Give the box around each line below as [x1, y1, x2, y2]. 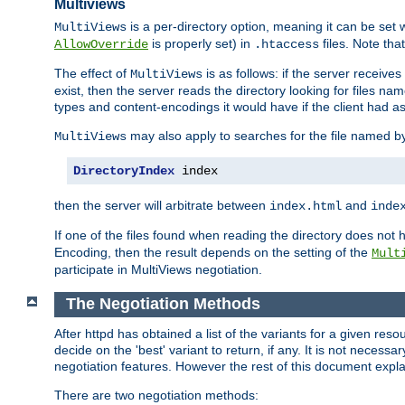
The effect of [54, 66, 130, 81]
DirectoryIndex [73, 164, 174, 179]
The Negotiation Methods [65, 295, 260, 314]
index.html [269, 199, 342, 214]
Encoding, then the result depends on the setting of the [54, 245, 372, 260]
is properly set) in [148, 36, 254, 52]
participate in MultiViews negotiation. [54, 262, 262, 278]
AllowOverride [54, 37, 148, 52]
